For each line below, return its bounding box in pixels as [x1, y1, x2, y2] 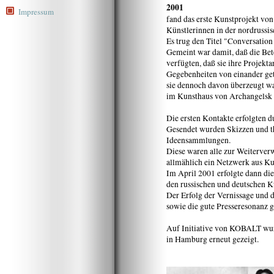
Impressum [18, 6, 54, 17]
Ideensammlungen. [166, 135, 231, 146]
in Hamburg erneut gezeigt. [166, 234, 259, 245]
